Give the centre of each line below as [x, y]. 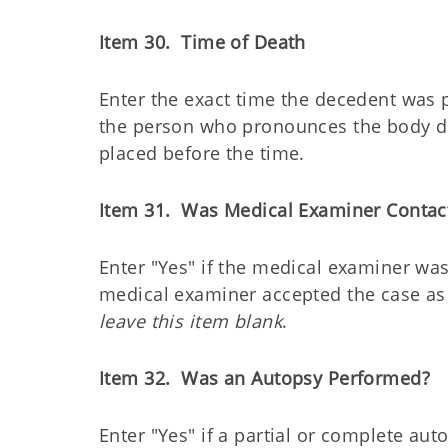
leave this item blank [191, 321]
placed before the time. [205, 153]
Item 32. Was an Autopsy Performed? [267, 378]
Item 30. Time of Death [202, 42]
